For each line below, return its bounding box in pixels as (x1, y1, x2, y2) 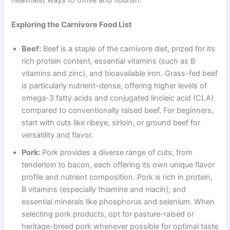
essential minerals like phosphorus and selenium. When (22, 197, 215, 206)
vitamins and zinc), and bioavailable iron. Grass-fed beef (22, 68, 218, 78)
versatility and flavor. (22, 130, 93, 140)
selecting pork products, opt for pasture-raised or (22, 209, 195, 219)
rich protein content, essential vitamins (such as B (22, 56, 196, 66)
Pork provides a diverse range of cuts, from (40, 147, 193, 157)
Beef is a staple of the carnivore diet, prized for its (41, 44, 216, 53)
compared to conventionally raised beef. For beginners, (22, 105, 214, 115)
